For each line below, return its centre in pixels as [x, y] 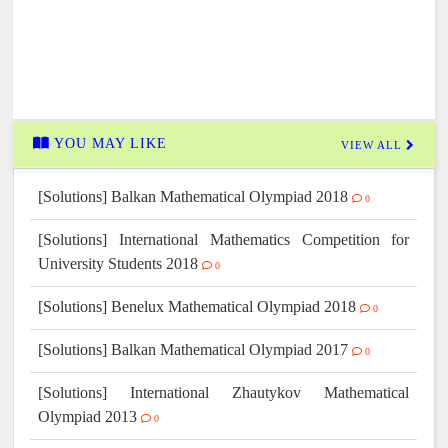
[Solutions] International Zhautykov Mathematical [224, 393]
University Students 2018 [118, 264]
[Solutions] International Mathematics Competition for [224, 240]
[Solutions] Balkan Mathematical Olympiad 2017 [193, 350]
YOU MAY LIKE [109, 144]
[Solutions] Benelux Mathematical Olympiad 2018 [197, 307]
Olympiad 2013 [88, 417]
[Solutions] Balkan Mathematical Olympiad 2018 [193, 197]
